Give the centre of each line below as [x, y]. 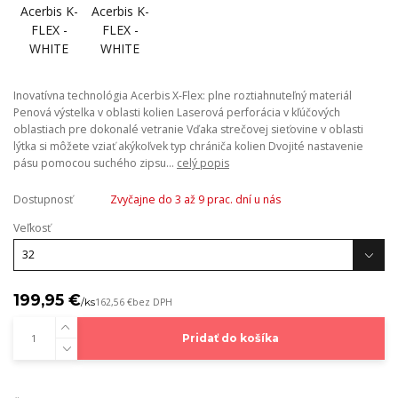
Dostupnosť [43, 200]
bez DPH [152, 302]
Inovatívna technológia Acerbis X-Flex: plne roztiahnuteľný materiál [183, 96]
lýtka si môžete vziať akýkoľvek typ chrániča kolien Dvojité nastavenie [188, 147]
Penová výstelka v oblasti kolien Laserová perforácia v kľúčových [177, 113]
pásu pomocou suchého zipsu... [95, 163]
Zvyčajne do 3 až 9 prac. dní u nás [195, 200]
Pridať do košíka [231, 338]
